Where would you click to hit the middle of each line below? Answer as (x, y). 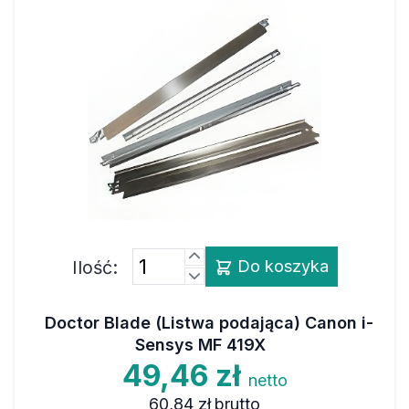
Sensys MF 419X (200, 345)
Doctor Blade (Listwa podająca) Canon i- (209, 323)
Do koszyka (280, 266)
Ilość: (94, 267)
